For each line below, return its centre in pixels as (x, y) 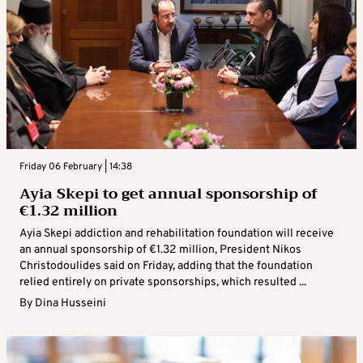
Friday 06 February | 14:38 (76, 167)
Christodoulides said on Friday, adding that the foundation (166, 267)
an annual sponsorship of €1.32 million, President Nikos (160, 250)
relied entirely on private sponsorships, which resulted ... (163, 283)
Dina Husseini (70, 304)
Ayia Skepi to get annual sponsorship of (169, 194)
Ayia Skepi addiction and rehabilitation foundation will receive (177, 234)
